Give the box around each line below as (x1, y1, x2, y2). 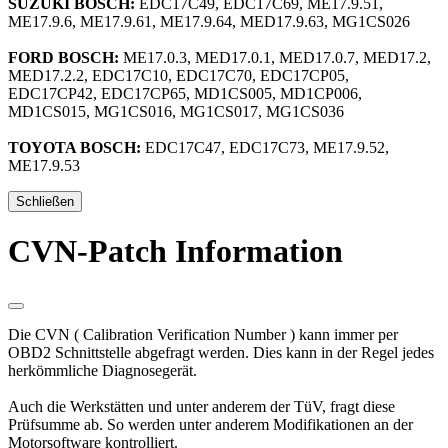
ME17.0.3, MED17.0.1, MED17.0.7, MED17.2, (119, 48, 431, 66)
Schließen (16, 193, 74, 209)
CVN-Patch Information (8, 233, 343, 270)
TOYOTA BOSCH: (8, 138, 141, 156)
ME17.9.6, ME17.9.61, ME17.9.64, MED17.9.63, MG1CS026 (8, 12, 410, 30)
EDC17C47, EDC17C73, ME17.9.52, (141, 138, 389, 156)
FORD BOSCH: (8, 48, 119, 66)
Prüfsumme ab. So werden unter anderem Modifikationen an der (8, 415, 413, 433)
